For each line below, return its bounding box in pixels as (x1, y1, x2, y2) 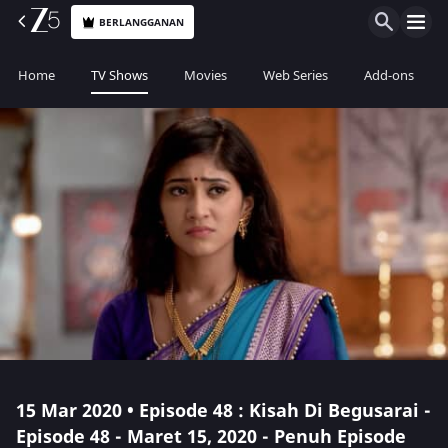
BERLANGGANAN (99, 14, 185, 30)
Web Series (263, 66, 328, 85)
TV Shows (91, 66, 148, 85)
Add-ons (364, 66, 414, 85)
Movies (184, 66, 227, 85)
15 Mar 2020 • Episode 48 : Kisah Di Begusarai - (16, 398, 431, 424)
